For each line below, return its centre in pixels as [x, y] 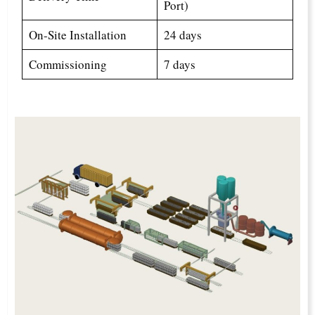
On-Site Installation [77, 35]
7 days [179, 64]
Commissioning [67, 64]
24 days [182, 35]
